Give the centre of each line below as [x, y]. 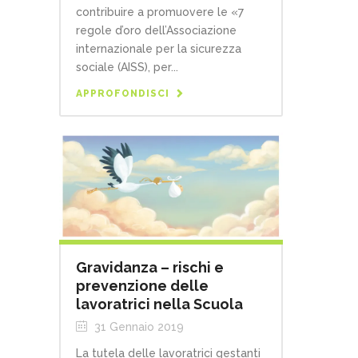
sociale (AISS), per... [127, 68]
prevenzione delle [142, 286]
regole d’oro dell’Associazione [156, 31]
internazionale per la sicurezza [159, 49]
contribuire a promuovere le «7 [160, 12]
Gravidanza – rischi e [150, 268]
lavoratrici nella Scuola [159, 304]
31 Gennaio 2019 [137, 327]
